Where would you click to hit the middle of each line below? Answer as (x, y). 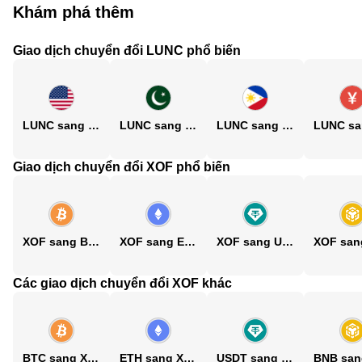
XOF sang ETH (190, 242)
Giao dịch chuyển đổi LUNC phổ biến (127, 51)
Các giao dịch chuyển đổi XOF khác (122, 283)
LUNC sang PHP (288, 125)
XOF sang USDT (288, 242)
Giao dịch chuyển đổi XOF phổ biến (122, 167)
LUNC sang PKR (191, 125)
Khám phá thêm (74, 12)
